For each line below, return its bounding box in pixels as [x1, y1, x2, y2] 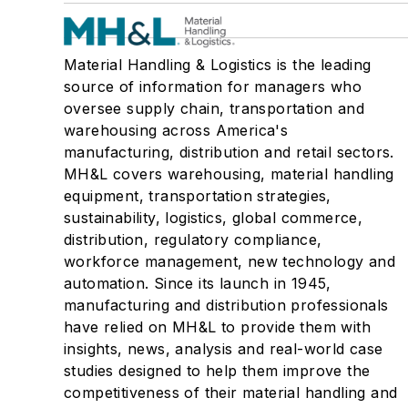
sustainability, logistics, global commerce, [64, 208, 363, 227]
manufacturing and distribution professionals [64, 295, 389, 314]
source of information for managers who [64, 76, 362, 96]
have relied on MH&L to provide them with [64, 317, 371, 336]
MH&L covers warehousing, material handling [64, 164, 394, 183]
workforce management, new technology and [64, 251, 395, 270]
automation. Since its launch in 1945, [64, 273, 331, 292]
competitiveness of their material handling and [64, 382, 398, 402]
